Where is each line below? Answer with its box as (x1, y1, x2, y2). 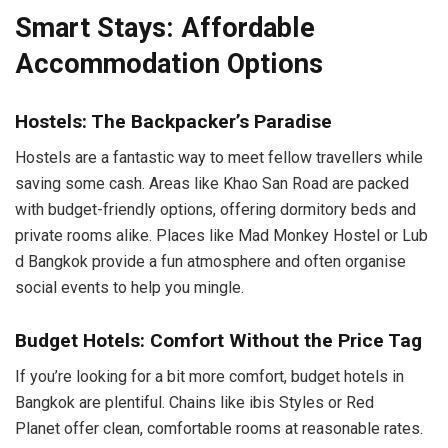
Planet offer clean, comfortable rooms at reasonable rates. (15, 419, 423, 439)
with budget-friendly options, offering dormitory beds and (15, 200, 416, 220)
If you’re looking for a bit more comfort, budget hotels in (15, 367, 404, 387)
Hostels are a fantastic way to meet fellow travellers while (15, 148, 423, 168)
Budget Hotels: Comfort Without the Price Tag (15, 328, 422, 352)
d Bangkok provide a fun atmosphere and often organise (15, 252, 406, 272)
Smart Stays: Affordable (15, 12, 315, 45)
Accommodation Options (15, 48, 323, 81)
